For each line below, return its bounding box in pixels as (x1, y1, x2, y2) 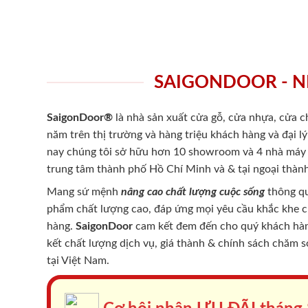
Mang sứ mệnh (47, 186, 118, 197)
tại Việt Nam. (47, 254, 109, 266)
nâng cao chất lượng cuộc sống (118, 186, 265, 197)
